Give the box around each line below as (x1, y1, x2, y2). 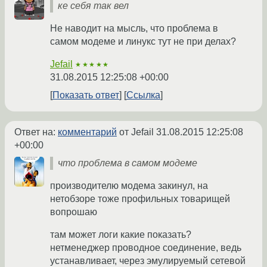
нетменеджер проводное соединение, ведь (50, 243, 241, 253)
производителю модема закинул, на (50, 181, 208, 191)
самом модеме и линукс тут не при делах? (50, 36, 236, 47)
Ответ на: (14, 127, 58, 138)
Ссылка (126, 90, 160, 101)
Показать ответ (52, 90, 119, 101)
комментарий (58, 127, 117, 138)
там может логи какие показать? (50, 229, 191, 240)
